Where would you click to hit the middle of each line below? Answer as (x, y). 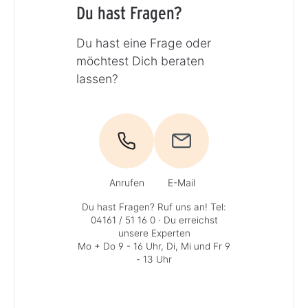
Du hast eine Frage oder (143, 43)
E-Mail (181, 183)
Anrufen (126, 183)
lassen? (97, 79)
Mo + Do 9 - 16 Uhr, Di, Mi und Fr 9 (154, 246)
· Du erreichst (186, 220)
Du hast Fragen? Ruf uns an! (146, 207)
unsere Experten (154, 233)
